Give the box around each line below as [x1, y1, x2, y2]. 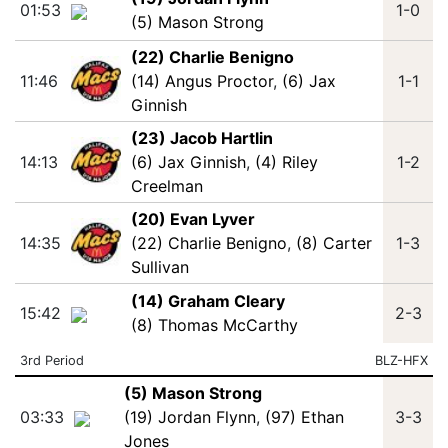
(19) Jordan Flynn [123, 407, 256, 427]
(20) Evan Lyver [130, 209, 255, 229]
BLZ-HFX [375, 353, 429, 368]
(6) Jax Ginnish [130, 152, 246, 172]
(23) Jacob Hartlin [130, 128, 273, 148]
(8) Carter [295, 233, 372, 253]
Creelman [130, 176, 203, 196]
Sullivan [130, 257, 189, 277]
